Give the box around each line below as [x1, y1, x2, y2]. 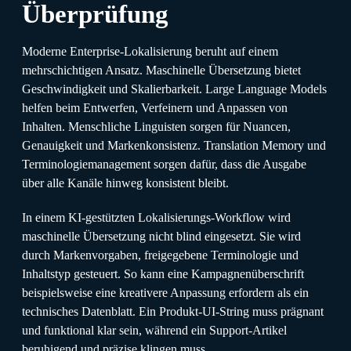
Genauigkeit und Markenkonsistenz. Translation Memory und [22, 138, 326, 152]
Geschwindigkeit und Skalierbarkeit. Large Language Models [22, 81, 327, 96]
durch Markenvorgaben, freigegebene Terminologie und [22, 248, 299, 262]
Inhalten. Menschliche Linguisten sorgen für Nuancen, [22, 119, 291, 133]
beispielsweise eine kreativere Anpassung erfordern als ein [22, 285, 309, 299]
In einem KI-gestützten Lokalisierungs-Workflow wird [22, 210, 291, 224]
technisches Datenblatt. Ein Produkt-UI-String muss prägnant [22, 304, 324, 318]
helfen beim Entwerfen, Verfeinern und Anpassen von [22, 100, 288, 114]
